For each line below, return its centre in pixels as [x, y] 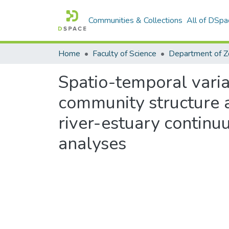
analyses [92, 144]
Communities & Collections [136, 20]
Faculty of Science [124, 54]
